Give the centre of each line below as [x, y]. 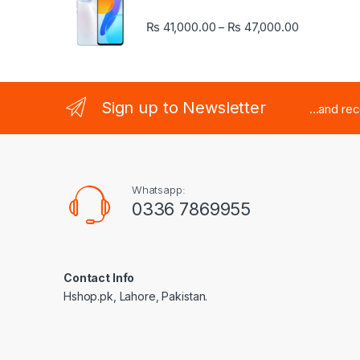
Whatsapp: [158, 189]
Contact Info [99, 277]
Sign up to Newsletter [183, 107]
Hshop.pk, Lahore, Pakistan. [136, 296]
